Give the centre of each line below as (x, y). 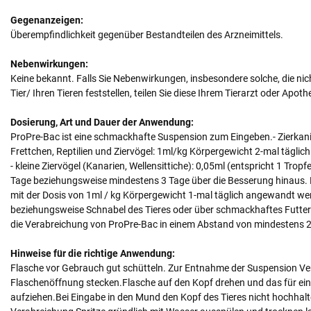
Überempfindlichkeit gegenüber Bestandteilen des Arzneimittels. (147, 34)
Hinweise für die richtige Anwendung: (93, 253)
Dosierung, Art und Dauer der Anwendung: (102, 122)
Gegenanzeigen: (47, 20)
